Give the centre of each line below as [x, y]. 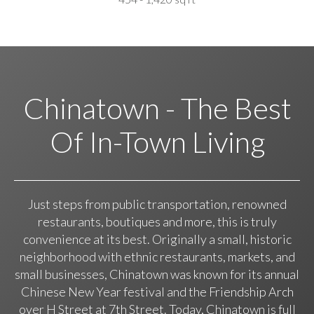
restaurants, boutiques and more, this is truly [157, 222]
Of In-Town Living [157, 141]
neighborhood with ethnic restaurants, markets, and [157, 257]
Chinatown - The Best [157, 108]
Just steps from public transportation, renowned [157, 204]
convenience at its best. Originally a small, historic [157, 239]
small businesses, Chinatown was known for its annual [157, 274]
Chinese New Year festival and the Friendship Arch [157, 292]
